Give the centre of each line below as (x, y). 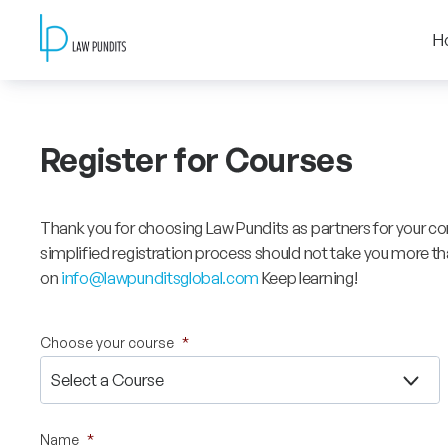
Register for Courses (196, 160)
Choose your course (107, 342)
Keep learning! (308, 278)
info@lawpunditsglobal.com (160, 278)
